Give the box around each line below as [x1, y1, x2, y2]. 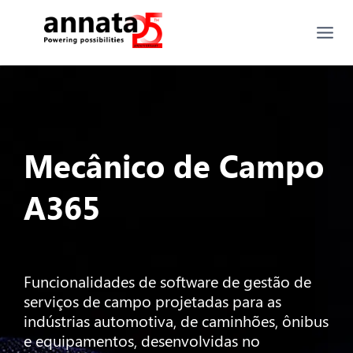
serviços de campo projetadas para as [24, 290, 281, 311]
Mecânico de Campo [24, 144, 324, 186]
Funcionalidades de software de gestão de [24, 270, 311, 292]
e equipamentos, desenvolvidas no [24, 329, 260, 351]
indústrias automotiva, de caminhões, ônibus [24, 310, 329, 331]
